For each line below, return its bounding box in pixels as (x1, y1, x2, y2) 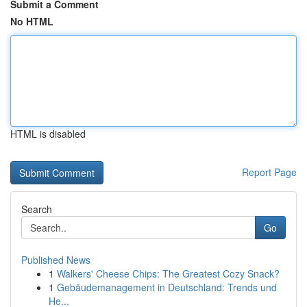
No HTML (10, 14, 53, 28)
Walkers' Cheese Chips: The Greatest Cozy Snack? (57, 267, 280, 280)
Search (21, 202, 52, 216)
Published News (21, 253, 90, 267)
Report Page (242, 165, 297, 179)
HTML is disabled (10, 127, 86, 140)
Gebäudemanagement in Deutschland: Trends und (57, 280, 277, 294)
